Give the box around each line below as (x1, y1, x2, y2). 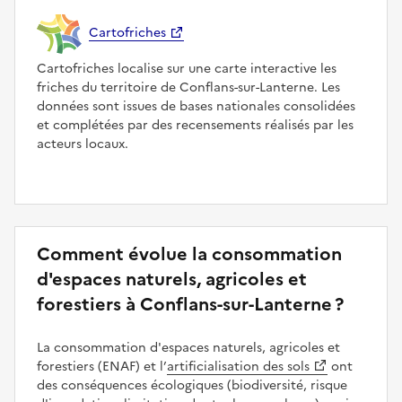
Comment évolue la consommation (37, 240, 342, 267)
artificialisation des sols (167, 356, 310, 376)
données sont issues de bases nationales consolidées (37, 96, 355, 116)
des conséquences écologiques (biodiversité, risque (37, 375, 347, 395)
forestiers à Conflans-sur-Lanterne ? (37, 290, 344, 318)
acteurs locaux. (37, 134, 128, 153)
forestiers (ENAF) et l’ (37, 356, 167, 376)
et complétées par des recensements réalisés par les (37, 115, 354, 135)
